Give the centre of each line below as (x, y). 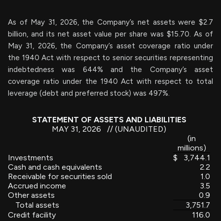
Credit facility (32, 215)
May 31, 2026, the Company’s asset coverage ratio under (110, 46)
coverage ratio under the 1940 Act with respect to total (110, 81)
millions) (192, 147)
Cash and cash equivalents (55, 167)
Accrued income (37, 185)
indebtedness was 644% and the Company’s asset (110, 69)
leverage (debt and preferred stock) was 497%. (89, 93)
